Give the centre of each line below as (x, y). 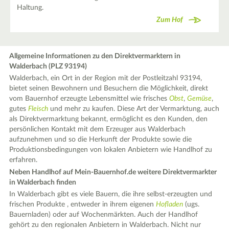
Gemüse (200, 99)
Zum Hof (170, 20)
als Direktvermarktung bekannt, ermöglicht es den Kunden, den (109, 119)
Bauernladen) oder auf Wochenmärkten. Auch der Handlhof (104, 215)
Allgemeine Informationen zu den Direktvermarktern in (95, 56)
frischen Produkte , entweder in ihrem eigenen (83, 204)
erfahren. (24, 160)
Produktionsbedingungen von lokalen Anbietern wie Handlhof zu (111, 150)
